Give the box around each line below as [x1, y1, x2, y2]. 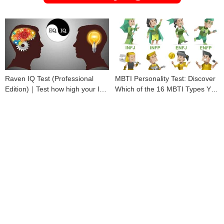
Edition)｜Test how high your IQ [5, 85, 105, 93]
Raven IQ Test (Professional [5, 74, 93, 83]
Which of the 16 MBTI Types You [115, 85, 218, 93]
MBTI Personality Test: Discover [115, 74, 215, 83]
